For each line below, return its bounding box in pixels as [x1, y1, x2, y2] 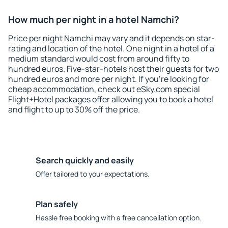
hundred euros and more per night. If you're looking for [8, 73, 209, 84]
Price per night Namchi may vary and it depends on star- [8, 33, 215, 44]
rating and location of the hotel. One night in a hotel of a [8, 43, 214, 54]
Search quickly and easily [36, 155, 134, 166]
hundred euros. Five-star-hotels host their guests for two [8, 63, 219, 74]
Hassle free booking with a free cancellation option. [36, 213, 202, 222]
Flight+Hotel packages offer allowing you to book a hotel [8, 94, 213, 105]
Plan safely [36, 198, 78, 210]
